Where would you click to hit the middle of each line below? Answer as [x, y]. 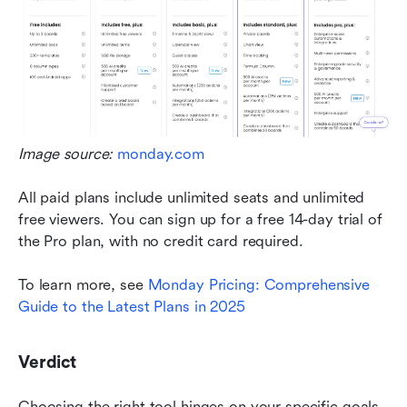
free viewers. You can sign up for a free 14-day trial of [200, 220]
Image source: [68, 154]
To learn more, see [83, 285]
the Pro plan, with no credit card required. [163, 242]
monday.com [161, 154]
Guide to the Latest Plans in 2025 [132, 307]
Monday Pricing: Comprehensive [258, 285]
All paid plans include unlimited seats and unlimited [192, 198]
